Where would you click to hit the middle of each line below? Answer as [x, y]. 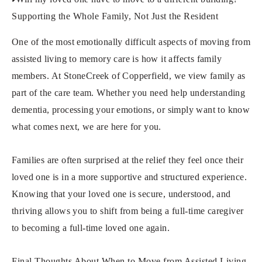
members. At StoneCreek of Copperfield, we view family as [129, 75]
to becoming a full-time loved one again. [91, 227]
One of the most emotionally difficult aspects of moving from [131, 42]
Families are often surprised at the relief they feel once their [128, 160]
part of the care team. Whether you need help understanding [129, 92]
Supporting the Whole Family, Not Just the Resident [115, 16]
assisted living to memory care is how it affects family [117, 58]
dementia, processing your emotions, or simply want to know [131, 109]
